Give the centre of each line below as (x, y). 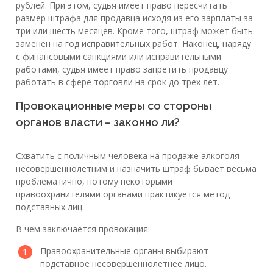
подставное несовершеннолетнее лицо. (123, 263)
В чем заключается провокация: (83, 229)
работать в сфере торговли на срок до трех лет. (118, 82)
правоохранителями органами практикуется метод (123, 194)
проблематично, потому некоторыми (94, 181)
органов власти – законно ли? (98, 122)
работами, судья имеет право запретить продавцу (122, 69)
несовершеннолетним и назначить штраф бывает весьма (136, 168)
